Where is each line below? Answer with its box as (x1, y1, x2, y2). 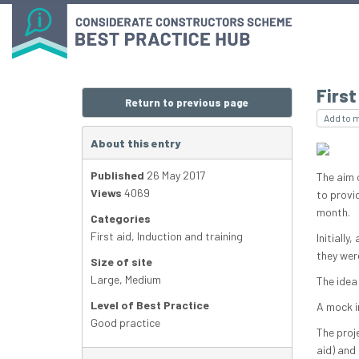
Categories (91, 212, 151, 226)
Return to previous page (125, 96, 249, 110)
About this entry (91, 136, 180, 151)
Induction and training (137, 229, 243, 244)
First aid (91, 229, 131, 244)
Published (91, 168, 144, 183)
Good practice (91, 316, 160, 330)
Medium (125, 272, 161, 287)
